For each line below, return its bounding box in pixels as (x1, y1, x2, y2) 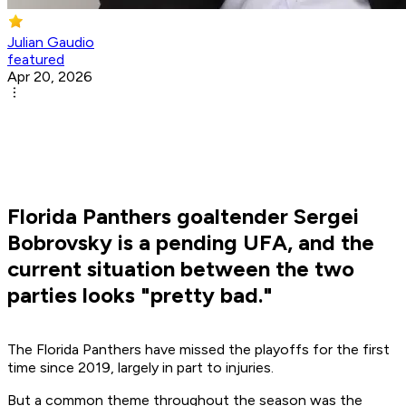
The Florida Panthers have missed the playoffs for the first (7, 341, 390, 359)
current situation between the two (7, 256, 354, 283)
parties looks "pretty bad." (7, 282, 273, 309)
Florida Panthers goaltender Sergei (7, 203, 359, 230)
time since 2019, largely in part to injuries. (7, 359, 274, 377)
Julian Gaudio (7, 34, 94, 52)
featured (7, 51, 64, 69)
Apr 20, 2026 (7, 68, 92, 86)
